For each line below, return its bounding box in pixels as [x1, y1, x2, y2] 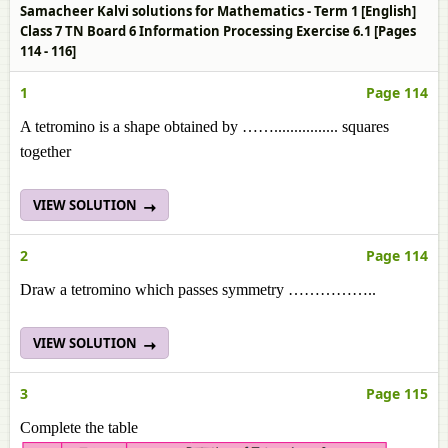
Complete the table [20, 419, 138, 436]
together [20, 143, 71, 160]
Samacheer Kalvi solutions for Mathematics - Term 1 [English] [20, 2, 416, 20]
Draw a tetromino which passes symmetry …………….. [20, 281, 376, 298]
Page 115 [366, 384, 428, 403]
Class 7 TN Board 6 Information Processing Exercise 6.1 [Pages [20, 22, 416, 40]
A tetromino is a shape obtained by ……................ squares [20, 118, 389, 135]
